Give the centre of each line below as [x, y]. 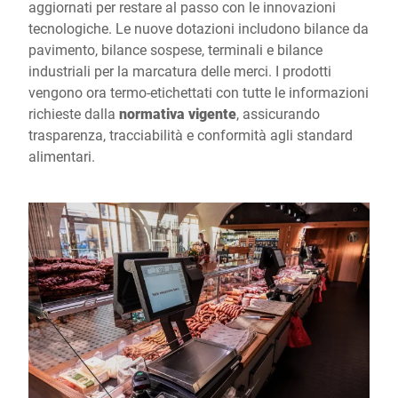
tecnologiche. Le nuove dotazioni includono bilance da [199, 28]
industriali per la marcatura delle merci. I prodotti [180, 71]
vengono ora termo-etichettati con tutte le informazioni [199, 92]
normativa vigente [178, 113]
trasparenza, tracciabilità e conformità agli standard [191, 135]
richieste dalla [74, 113]
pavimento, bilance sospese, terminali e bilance [175, 49]
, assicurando [278, 113]
